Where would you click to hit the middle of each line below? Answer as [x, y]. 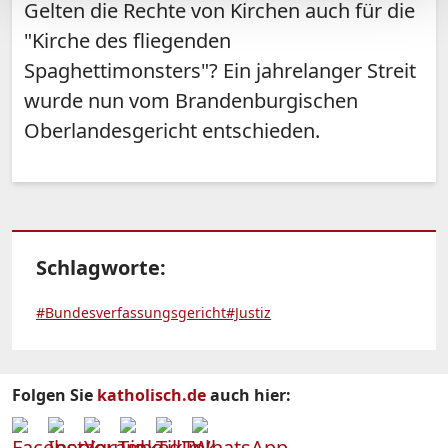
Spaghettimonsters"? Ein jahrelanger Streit [220, 71]
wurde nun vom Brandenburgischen [191, 101]
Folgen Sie [54, 395]
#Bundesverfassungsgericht [131, 313]
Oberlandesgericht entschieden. [172, 131]
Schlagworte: [101, 268]
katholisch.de [151, 395]
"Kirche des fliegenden [127, 41]
